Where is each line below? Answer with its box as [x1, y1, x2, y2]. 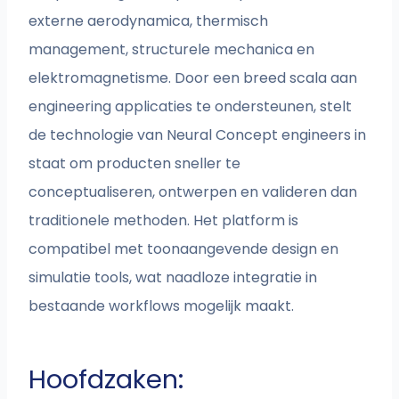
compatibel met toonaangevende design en [28, 239, 339, 260]
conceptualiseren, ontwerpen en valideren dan [28, 182, 358, 203]
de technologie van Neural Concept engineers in [28, 125, 367, 146]
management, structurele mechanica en [28, 39, 315, 61]
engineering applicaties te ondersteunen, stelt [28, 96, 353, 118]
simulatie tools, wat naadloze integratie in [28, 267, 318, 289]
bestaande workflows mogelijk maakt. [28, 296, 295, 317]
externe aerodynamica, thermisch [28, 11, 269, 32]
